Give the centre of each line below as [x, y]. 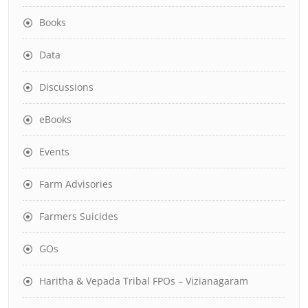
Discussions [66, 87]
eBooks [55, 119]
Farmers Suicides [79, 216]
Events [54, 151]
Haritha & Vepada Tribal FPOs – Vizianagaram [144, 280]
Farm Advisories [76, 184]
